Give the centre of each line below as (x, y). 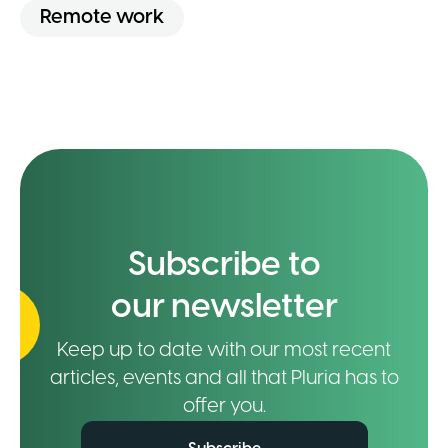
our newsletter (224, 307)
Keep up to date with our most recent (224, 350)
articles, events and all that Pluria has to (224, 378)
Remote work (102, 17)
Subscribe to (224, 265)
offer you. (224, 406)
